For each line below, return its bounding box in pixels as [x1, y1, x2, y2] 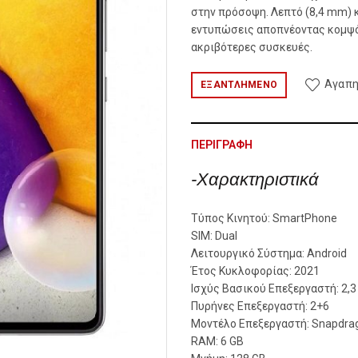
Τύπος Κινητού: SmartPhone [191, 212, 337, 225]
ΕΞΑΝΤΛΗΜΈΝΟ [201, 79, 278, 90]
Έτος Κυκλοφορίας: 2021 [191, 265, 320, 277]
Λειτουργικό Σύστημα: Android [191, 247, 347, 260]
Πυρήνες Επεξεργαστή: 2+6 [191, 300, 329, 312]
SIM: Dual [191, 229, 237, 242]
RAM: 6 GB [191, 335, 244, 348]
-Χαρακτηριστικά [191, 169, 319, 189]
